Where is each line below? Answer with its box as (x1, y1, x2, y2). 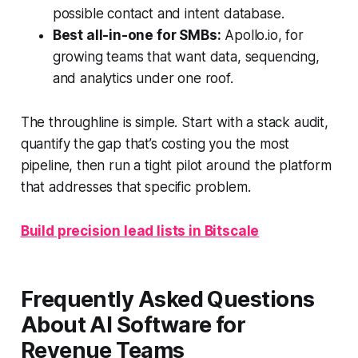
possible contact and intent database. (52, 6, 284, 22)
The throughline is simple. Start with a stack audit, (20, 114, 328, 131)
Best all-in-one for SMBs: (52, 27, 221, 44)
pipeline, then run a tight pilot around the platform (20, 157, 332, 174)
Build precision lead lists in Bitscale (20, 223, 260, 240)
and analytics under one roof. (52, 70, 233, 87)
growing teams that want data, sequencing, (52, 49, 320, 66)
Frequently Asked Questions (20, 286, 315, 313)
